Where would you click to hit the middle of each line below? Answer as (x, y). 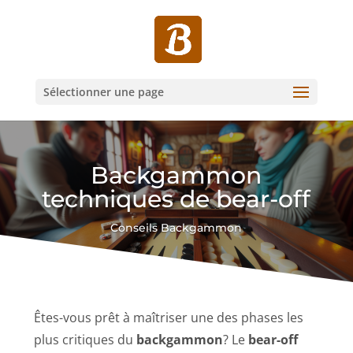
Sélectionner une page (103, 92)
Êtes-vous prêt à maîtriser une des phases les (169, 317)
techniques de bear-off (176, 199)
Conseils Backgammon (176, 227)
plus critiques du (85, 339)
